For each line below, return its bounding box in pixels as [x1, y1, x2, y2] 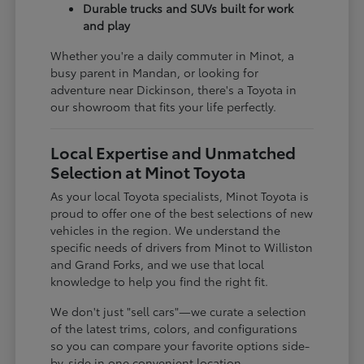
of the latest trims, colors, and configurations [50, 319, 298, 336]
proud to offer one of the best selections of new [50, 204, 314, 221]
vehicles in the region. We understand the [50, 221, 281, 238]
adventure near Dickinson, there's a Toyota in [50, 80, 297, 97]
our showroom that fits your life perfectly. [50, 97, 277, 115]
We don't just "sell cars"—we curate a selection [50, 302, 307, 319]
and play [83, 16, 131, 33]
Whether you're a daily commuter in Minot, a [50, 46, 295, 63]
